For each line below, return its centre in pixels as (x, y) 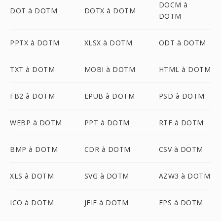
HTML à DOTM (185, 69)
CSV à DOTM (181, 149)
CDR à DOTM (107, 149)
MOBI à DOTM (110, 69)
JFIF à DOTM (106, 203)
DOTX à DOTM (110, 10)
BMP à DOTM (34, 149)
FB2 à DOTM (32, 96)
